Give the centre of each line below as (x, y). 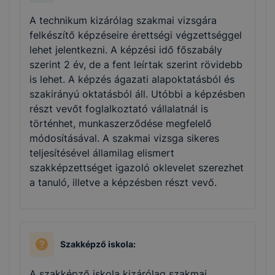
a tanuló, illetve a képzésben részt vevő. (123, 183)
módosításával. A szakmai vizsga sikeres (124, 138)
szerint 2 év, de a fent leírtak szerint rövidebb (136, 65)
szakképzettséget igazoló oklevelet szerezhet (137, 168)
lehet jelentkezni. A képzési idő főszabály (126, 50)
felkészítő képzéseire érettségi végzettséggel (136, 35)
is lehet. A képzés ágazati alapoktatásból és (132, 79)
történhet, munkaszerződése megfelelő (121, 124)
